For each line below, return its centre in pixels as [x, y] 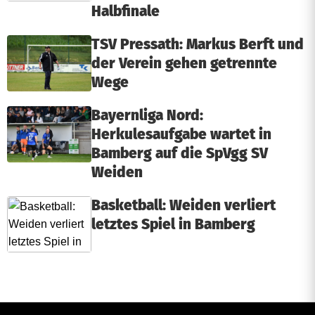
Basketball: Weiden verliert [184, 206]
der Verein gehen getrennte [184, 64]
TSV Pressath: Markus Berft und [198, 45]
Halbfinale [126, 12]
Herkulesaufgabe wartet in [181, 135]
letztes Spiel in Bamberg [173, 225]
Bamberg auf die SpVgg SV [180, 154]
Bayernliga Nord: [147, 116]
